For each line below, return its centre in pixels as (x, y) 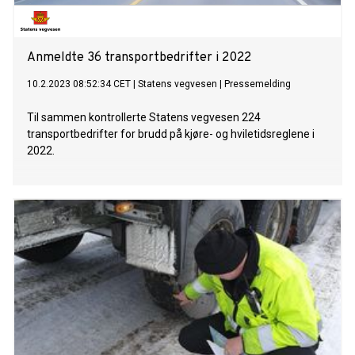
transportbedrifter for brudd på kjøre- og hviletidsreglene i (171, 134)
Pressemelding (258, 84)
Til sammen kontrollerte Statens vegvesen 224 (144, 118)
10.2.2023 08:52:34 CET (79, 84)
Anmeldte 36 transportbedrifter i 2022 (139, 58)
